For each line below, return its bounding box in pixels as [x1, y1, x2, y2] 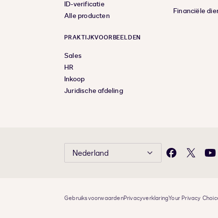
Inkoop [64, 74, 85, 84]
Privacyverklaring [123, 194, 169, 202]
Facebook [170, 152, 201, 162]
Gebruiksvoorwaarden [64, 194, 124, 202]
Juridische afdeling [64, 86, 123, 96]
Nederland [73, 148, 109, 159]
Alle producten [64, 11, 110, 21]
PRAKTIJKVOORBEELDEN [64, 34, 141, 42]
